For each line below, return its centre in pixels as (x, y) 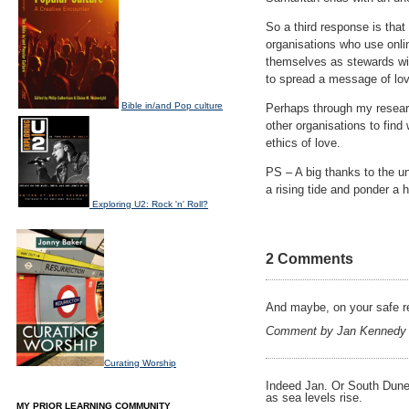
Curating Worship (140, 363)
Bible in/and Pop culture (172, 105)
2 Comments (309, 259)
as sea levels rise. (314, 398)
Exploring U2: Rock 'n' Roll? (150, 204)
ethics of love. (303, 143)
